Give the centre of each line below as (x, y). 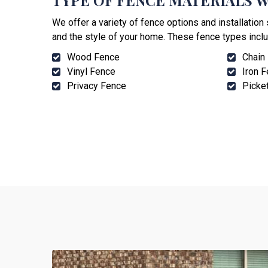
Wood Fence (93, 57)
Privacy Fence (97, 86)
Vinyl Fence (91, 72)
